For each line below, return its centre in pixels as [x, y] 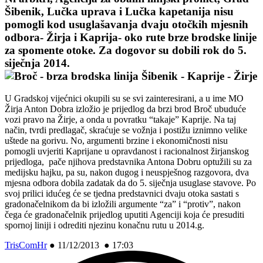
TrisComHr [26, 245]
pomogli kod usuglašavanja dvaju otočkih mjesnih [127, 24]
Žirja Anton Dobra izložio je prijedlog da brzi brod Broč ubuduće [125, 109]
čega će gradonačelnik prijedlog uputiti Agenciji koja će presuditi [124, 215]
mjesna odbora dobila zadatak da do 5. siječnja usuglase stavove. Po [130, 183]
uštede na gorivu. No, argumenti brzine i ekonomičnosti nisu [116, 141]
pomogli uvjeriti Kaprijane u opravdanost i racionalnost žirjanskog [127, 151]
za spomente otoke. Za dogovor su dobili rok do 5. [126, 50]
